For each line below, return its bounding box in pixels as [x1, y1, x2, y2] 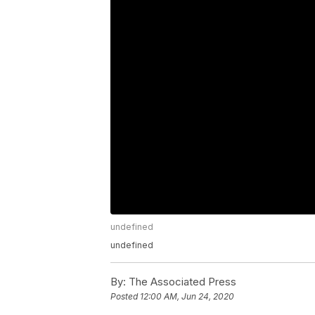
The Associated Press [126, 275, 236, 289]
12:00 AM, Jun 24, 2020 [140, 291, 234, 302]
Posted [110, 291, 140, 302]
